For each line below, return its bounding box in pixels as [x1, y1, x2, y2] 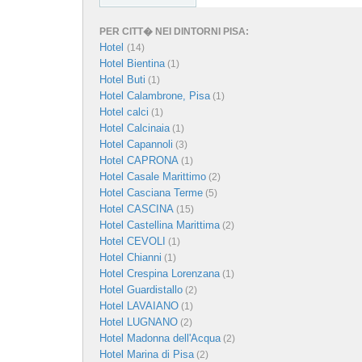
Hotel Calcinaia [99, 122, 170, 134]
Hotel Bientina [99, 57, 165, 69]
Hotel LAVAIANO [99, 300, 179, 312]
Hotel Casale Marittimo [99, 170, 206, 183]
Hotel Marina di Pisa [99, 348, 194, 360]
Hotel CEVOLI [99, 235, 166, 247]
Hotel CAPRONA [99, 154, 179, 166]
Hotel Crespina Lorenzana [99, 267, 220, 280]
